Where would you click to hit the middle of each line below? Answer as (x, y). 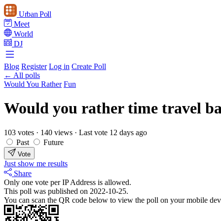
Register (34, 66)
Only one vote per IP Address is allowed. (68, 182)
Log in (59, 66)
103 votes (20, 132)
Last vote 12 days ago (113, 132)
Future (54, 142)
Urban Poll (35, 14)
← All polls (22, 75)
